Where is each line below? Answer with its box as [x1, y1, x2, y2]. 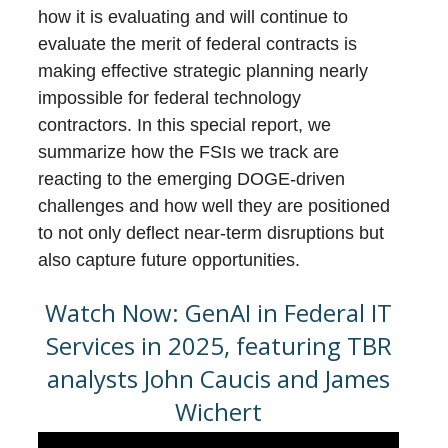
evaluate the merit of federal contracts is [38, 34, 358, 54]
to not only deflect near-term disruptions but [38, 223, 385, 243]
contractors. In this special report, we [38, 115, 332, 135]
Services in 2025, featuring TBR [45, 329, 392, 362]
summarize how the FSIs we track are [38, 142, 340, 162]
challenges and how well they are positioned [38, 196, 391, 216]
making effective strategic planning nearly [38, 61, 369, 81]
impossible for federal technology [38, 88, 302, 108]
